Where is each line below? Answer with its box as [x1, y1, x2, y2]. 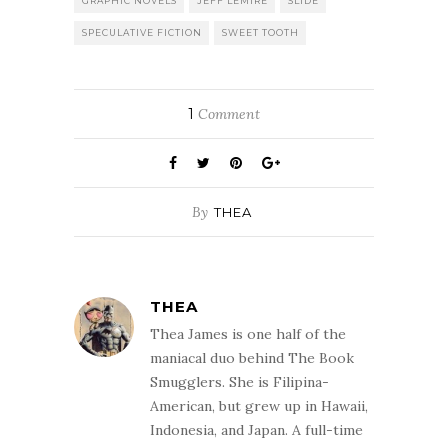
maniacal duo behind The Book [150, 349, 354, 368]
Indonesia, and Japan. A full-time [150, 421, 363, 440]
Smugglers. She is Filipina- [150, 373, 329, 392]
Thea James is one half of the [150, 325, 346, 344]
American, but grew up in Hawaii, [150, 397, 368, 416]
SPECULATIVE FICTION [82, 27, 202, 39]
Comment [194, 105, 260, 124]
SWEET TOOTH [222, 27, 299, 39]
